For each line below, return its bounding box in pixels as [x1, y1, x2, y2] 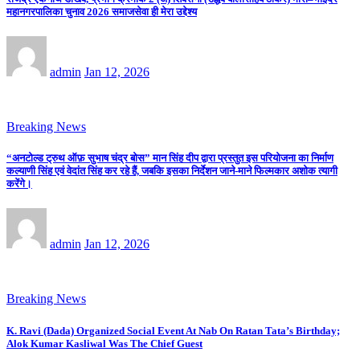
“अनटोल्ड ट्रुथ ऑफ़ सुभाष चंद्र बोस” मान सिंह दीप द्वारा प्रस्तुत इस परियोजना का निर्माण [6, 152, 333, 165]
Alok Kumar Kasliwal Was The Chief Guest [6, 337, 202, 350]
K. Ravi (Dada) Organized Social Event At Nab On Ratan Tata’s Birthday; [6, 324, 340, 337]
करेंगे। [6, 178, 32, 190]
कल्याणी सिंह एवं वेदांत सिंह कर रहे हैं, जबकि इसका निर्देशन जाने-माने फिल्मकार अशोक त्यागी [6, 165, 337, 178]
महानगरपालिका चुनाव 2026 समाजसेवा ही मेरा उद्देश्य [6, 5, 197, 18]
